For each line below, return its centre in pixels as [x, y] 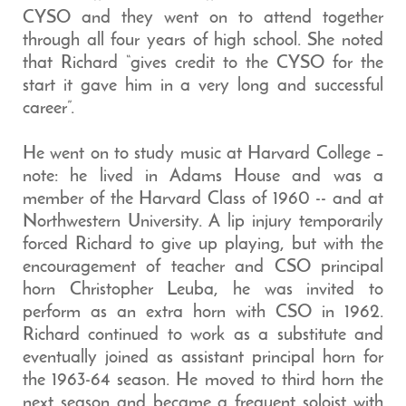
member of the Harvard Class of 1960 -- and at [203, 199]
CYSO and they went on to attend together [203, 18]
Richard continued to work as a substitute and [203, 335]
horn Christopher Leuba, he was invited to [203, 290]
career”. [48, 109]
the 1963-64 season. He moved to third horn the [203, 381]
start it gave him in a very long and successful [203, 86]
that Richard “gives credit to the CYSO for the [203, 63]
